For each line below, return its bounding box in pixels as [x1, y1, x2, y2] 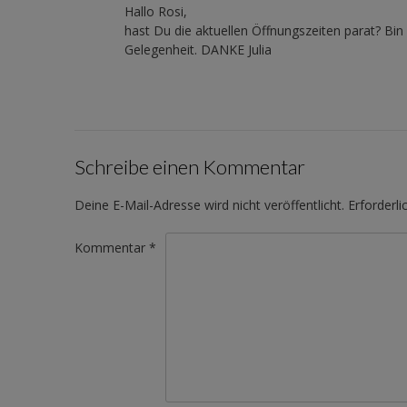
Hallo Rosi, [124, 3, 187, 21]
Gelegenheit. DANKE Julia [124, 41, 272, 59]
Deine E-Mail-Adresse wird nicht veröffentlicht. [74, 195, 344, 213]
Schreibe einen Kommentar [74, 154, 305, 180]
